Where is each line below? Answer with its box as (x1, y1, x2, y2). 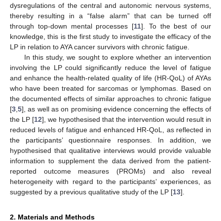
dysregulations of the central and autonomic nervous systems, (10, 1, 211, 9)
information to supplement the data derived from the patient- (10, 157, 211, 165)
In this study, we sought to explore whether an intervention (24, 53, 211, 61)
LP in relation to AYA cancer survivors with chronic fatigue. (10, 43, 189, 51)
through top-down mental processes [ (10, 22, 134, 30)
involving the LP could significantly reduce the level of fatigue (10, 64, 211, 72)
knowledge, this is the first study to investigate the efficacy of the (10, 33, 211, 40)
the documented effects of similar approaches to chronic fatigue (10, 95, 211, 103)
